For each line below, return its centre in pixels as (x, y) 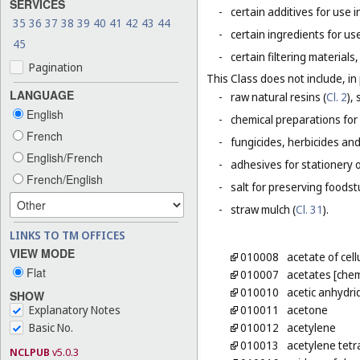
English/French (63, 157)
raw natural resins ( (278, 97)
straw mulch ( (263, 210)
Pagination (56, 67)
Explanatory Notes (75, 310)
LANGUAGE (42, 94)
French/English (63, 179)
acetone (308, 310)
